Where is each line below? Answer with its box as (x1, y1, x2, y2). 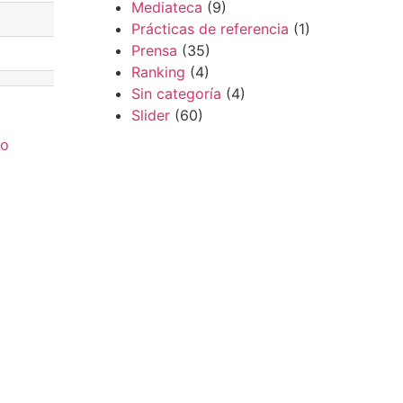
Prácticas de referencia (130, 20, 289, 39)
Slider (130, 106, 170, 125)
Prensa (130, 41, 177, 60)
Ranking (130, 63, 185, 82)
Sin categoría (130, 85, 221, 103)
